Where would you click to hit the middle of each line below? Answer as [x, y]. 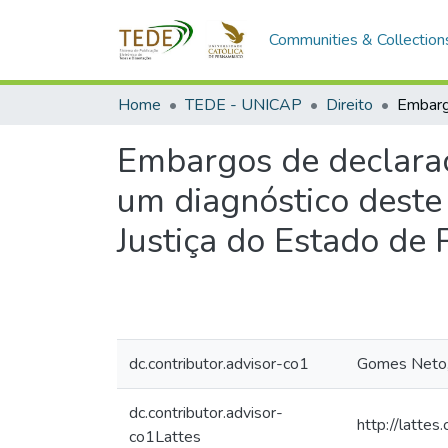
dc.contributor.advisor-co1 [219, 364]
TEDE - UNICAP [243, 105]
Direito [349, 105]
